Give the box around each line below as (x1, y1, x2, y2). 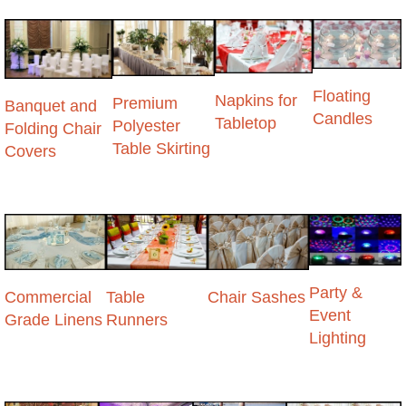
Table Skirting (111, 140, 210, 159)
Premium (111, 94, 178, 113)
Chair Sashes (207, 288, 305, 307)
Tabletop (215, 113, 277, 132)
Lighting (308, 329, 366, 348)
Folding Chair (5, 120, 101, 139)
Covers (5, 142, 56, 161)
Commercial (5, 288, 92, 307)
